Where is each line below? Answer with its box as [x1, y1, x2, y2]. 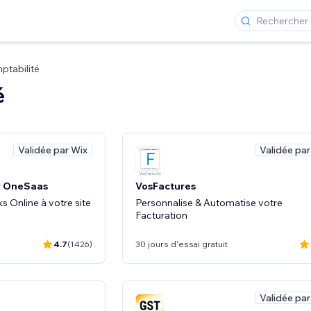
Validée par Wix [18, 144, 87, 156]
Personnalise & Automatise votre [135, 196, 283, 209]
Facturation [135, 208, 187, 221]
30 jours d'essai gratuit [135, 239, 228, 249]
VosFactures [135, 179, 196, 192]
